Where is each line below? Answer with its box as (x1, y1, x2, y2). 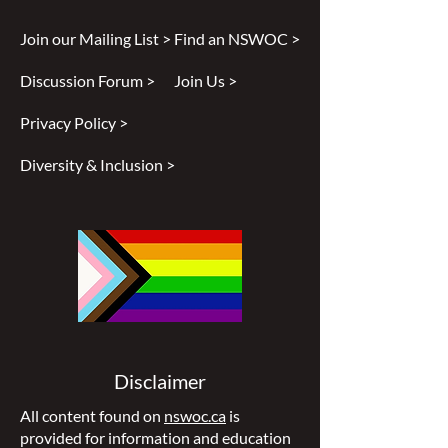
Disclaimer (114, 369, 206, 393)
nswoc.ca (164, 406, 226, 425)
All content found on (20, 406, 164, 425)
